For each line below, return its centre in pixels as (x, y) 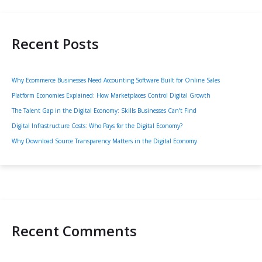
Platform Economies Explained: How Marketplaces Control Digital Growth (111, 96)
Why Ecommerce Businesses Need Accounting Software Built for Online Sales (116, 80)
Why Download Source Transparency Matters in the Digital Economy (104, 141)
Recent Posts (55, 44)
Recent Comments (74, 231)
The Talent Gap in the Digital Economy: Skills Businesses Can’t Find (104, 111)
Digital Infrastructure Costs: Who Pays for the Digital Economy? (97, 126)
